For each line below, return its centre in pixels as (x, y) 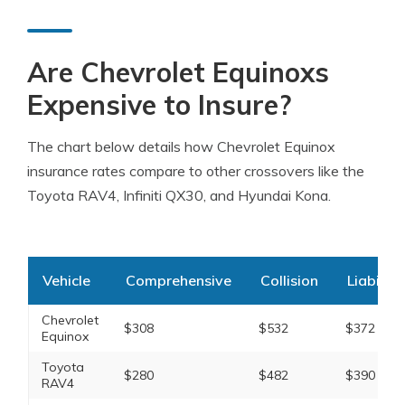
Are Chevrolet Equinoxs (178, 72)
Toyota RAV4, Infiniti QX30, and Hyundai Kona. (179, 195)
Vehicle (66, 280)
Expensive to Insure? (159, 105)
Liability (373, 280)
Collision (289, 280)
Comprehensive (178, 280)
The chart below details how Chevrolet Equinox (181, 146)
